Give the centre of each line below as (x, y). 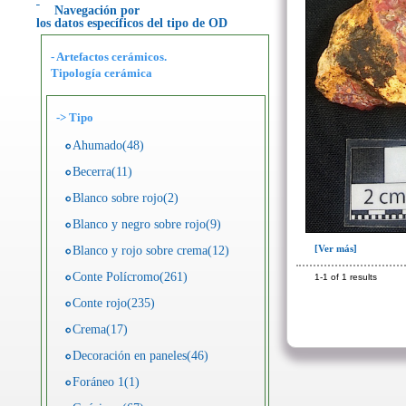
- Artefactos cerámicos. (109, 57)
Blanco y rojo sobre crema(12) (151, 251)
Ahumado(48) (108, 145)
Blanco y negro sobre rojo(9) (147, 224)
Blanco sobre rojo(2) (126, 198)
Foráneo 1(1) (106, 382)
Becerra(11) (102, 172)
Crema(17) (100, 329)
